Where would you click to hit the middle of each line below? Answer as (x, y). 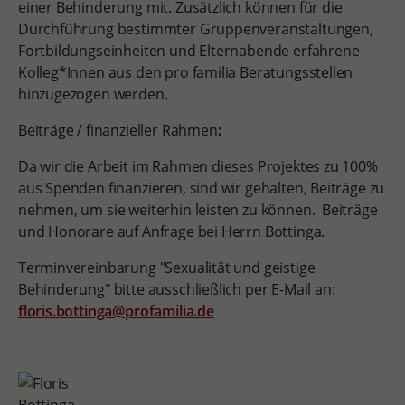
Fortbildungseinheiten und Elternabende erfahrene (188, 51)
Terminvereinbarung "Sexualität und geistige (166, 268)
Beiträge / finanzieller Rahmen (118, 130)
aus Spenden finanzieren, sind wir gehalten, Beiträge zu (201, 188)
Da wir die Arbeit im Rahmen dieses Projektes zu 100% (198, 166)
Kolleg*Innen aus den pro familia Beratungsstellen (185, 72)
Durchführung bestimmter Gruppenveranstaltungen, (195, 29)
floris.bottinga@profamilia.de (116, 311)
